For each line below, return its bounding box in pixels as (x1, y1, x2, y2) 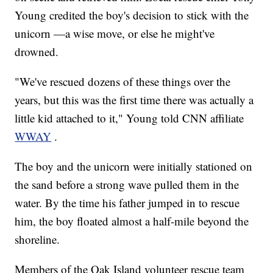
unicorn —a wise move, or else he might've (15, 26, 215, 41)
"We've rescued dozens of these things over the (15, 74, 231, 90)
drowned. (15, 44, 59, 60)
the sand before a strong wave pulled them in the (15, 177, 239, 193)
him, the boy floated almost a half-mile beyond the (15, 213, 249, 229)
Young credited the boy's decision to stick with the (15, 7, 249, 23)
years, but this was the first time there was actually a (15, 92, 254, 108)
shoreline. (15, 232, 60, 247)
